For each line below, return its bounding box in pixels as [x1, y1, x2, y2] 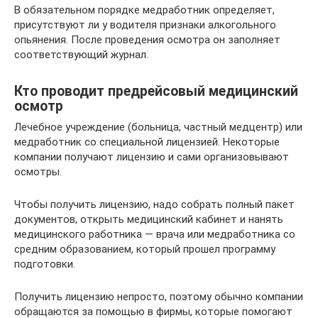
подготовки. [14, 258, 75, 271]
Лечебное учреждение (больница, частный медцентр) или [14, 121, 302, 134]
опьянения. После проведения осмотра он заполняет [14, 33, 280, 47]
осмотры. [14, 165, 62, 179]
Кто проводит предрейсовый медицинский [14, 82, 298, 99]
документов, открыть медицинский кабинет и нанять [14, 213, 283, 226]
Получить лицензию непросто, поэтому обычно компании [14, 290, 303, 304]
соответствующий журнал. [14, 48, 148, 62]
